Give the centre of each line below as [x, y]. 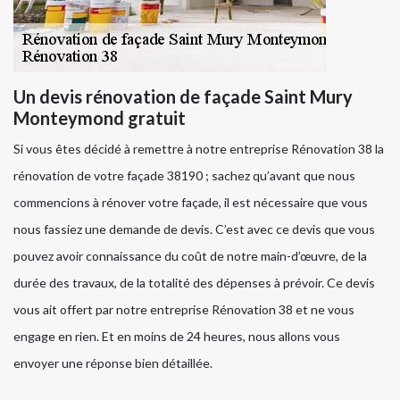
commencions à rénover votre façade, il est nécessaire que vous [191, 202]
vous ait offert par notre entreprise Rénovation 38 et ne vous [184, 309]
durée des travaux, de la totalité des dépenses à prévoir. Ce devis [194, 282]
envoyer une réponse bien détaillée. [113, 362]
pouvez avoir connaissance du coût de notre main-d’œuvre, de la [190, 255]
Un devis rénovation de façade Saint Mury [183, 96]
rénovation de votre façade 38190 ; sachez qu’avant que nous [184, 175]
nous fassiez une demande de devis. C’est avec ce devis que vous [194, 229]
